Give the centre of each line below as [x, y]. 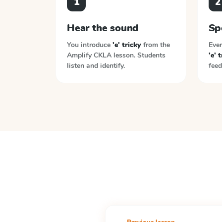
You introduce [90, 45]
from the [156, 45]
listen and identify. [96, 66]
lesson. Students [139, 55]
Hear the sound [103, 28]
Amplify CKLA [89, 55]
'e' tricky [127, 45]
